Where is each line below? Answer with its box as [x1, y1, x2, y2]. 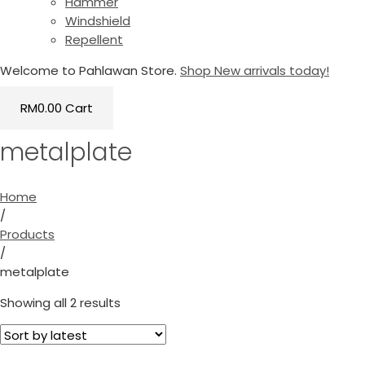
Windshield [65, 12, 130, 29]
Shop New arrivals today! [180, 62, 329, 79]
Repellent [65, 31, 123, 48]
